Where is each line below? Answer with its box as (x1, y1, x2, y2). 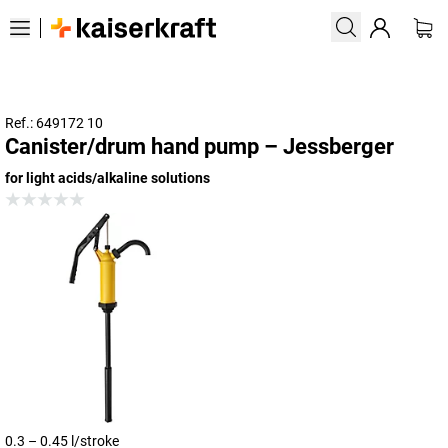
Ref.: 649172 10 (5, 115, 103, 131)
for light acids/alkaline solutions (5, 170, 210, 186)
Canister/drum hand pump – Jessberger (5, 134, 394, 159)
